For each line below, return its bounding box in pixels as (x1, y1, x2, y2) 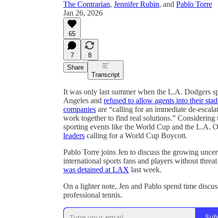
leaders (63, 131, 85, 140)
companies (63, 105, 96, 113)
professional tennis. (63, 190, 122, 199)
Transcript (91, 71, 120, 78)
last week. (129, 165, 162, 174)
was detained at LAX (63, 165, 129, 174)
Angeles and (63, 96, 104, 105)
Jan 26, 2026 (63, 8, 103, 17)
